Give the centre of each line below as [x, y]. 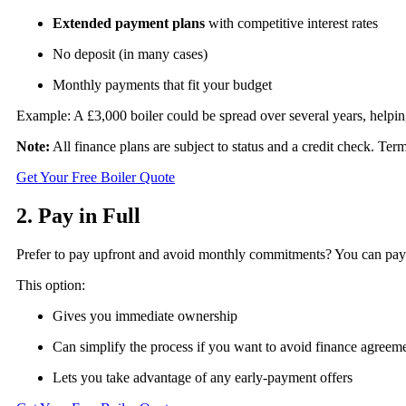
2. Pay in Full [78, 215]
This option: [51, 285]
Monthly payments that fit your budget [162, 85]
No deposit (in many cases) [130, 54]
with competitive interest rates [291, 24]
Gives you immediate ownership [145, 315]
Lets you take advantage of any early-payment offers [203, 377]
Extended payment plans [129, 24]
